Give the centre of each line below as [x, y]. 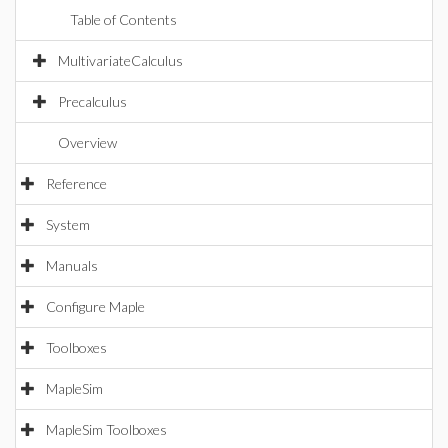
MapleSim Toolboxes [106, 429]
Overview [87, 142]
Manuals [72, 265]
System [68, 224]
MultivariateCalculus [120, 60]
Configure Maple [95, 306]
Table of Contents [123, 19]
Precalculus [92, 101]
